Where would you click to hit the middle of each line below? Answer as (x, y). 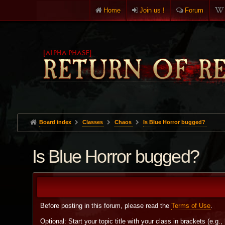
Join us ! (152, 10)
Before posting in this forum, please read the (105, 206)
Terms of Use (191, 206)
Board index (55, 122)
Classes (93, 122)
